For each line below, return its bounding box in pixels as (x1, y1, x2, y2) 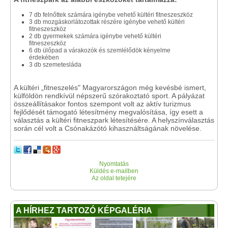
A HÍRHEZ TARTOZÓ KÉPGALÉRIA (16, 206, 152, 215)
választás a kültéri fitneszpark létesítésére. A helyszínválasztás (14, 116, 214, 124)
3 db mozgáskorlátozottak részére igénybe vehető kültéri (29, 18, 185, 25)
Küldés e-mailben (90, 167, 138, 175)
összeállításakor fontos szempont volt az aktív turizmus (14, 100, 191, 108)
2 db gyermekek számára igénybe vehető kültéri (29, 33, 161, 40)
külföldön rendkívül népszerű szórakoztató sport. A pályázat (14, 92, 205, 100)
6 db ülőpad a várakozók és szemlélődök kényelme (29, 47, 170, 54)
